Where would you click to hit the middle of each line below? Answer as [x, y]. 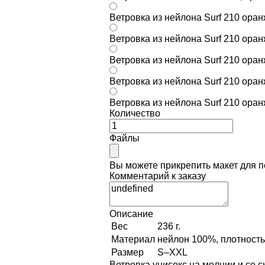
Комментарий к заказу [157, 176]
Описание [131, 214]
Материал [133, 239]
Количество [135, 113]
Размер [127, 252]
